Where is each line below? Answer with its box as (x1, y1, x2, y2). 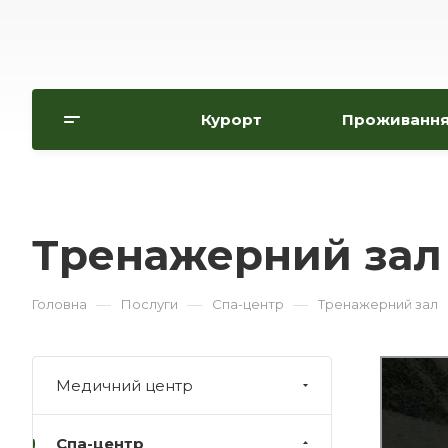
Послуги (121, 296, 178, 312)
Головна (32, 296, 87, 312)
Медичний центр (56, 376, 193, 395)
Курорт (201, 110, 262, 129)
